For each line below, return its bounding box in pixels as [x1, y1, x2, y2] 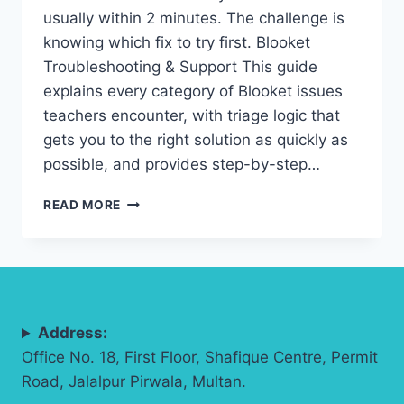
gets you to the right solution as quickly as [43, 131, 348, 150]
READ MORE [43, 197, 122, 213]
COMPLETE [120, 269, 193, 284]
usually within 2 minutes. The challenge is [43, 9, 344, 28]
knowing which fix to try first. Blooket [43, 33, 310, 52]
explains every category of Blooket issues [43, 82, 343, 101]
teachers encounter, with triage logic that [43, 106, 340, 125]
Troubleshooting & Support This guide [43, 58, 317, 77]
